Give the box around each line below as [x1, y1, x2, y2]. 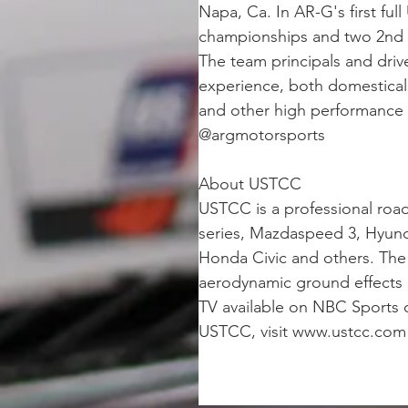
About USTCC [199, 174, 301, 194]
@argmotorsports [199, 125, 325, 145]
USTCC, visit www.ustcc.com [199, 321, 406, 342]
